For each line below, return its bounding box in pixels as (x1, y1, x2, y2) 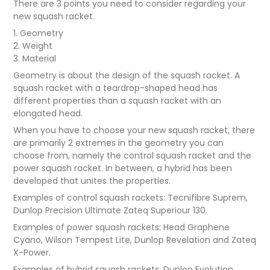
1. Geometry (13, 27, 64, 40)
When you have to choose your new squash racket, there (13, 124, 256, 137)
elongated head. (13, 107, 83, 120)
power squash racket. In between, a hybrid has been (13, 162, 233, 175)
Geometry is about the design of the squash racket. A (13, 69, 240, 82)
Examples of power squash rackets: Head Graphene (13, 221, 230, 234)
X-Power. (13, 246, 51, 259)
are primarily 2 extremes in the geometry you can (13, 137, 224, 149)
